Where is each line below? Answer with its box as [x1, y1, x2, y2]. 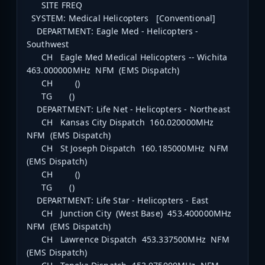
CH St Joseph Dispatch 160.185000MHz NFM [27, 143, 231, 154]
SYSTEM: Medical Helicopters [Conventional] [27, 12, 216, 24]
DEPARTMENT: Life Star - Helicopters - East [27, 195, 209, 206]
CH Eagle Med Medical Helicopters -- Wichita [27, 51, 230, 63]
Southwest [27, 38, 69, 50]
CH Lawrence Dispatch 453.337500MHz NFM [27, 234, 232, 245]
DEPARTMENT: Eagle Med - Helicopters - [27, 25, 199, 37]
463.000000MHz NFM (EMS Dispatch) [27, 64, 180, 76]
